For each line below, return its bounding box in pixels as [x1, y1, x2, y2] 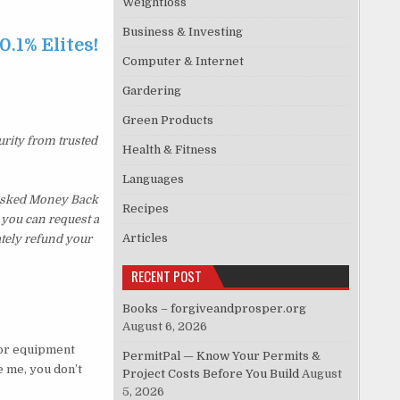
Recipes [122, 202, 170, 216]
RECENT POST [131, 266, 203, 287]
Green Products [122, 113, 214, 128]
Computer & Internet [122, 54, 245, 69]
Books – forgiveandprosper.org [122, 302, 307, 316]
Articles [122, 231, 169, 246]
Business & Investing [122, 25, 244, 39]
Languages [122, 172, 185, 187]
